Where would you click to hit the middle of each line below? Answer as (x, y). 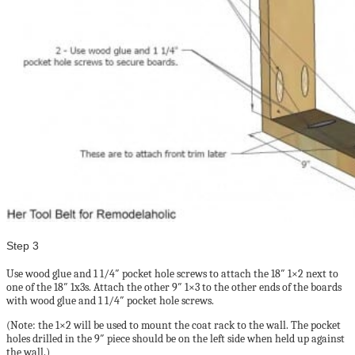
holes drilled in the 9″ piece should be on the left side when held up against (176, 338)
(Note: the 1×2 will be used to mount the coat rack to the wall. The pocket (174, 325)
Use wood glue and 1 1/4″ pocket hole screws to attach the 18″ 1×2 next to (172, 273)
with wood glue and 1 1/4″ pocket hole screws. (110, 300)
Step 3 (23, 246)
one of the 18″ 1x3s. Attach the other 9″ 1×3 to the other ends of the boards (174, 287)
